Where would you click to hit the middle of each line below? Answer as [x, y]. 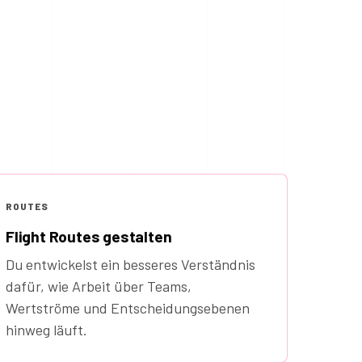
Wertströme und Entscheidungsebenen [128, 308]
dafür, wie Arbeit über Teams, [99, 286]
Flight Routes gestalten [89, 237]
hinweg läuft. [46, 330]
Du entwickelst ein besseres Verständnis [130, 265]
